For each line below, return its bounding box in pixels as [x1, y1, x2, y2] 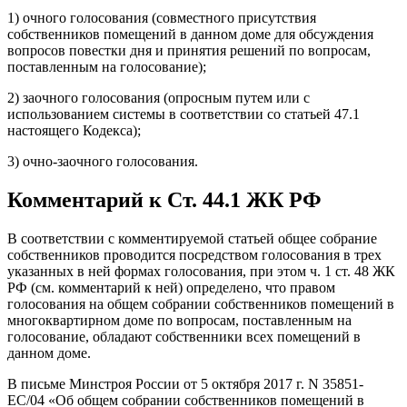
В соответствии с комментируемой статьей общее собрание [7, 230, 377, 246]
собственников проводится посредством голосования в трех [7, 246, 382, 263]
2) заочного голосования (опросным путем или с [7, 89, 310, 105]
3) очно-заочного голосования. [7, 153, 198, 169]
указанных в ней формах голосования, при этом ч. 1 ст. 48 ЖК [7, 263, 395, 279]
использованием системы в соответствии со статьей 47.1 [7, 105, 360, 122]
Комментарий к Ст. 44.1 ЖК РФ [7, 187, 322, 212]
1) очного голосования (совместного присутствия [7, 9, 316, 25]
